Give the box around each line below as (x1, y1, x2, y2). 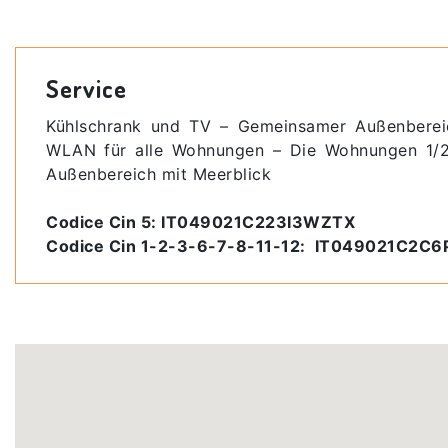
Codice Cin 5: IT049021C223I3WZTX (46, 211, 355, 232)
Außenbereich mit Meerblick (46, 163, 271, 184)
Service (46, 72, 127, 104)
